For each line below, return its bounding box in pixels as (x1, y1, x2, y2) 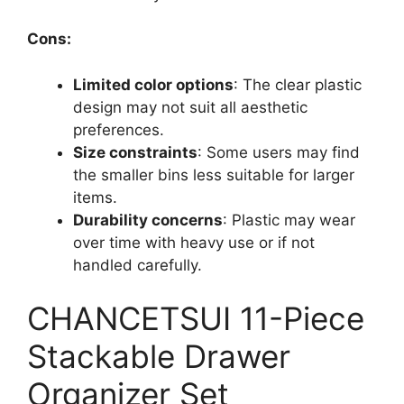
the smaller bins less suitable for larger (73, 165, 354, 184)
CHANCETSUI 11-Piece (27, 299, 364, 337)
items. (73, 188, 117, 207)
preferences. (73, 120, 164, 139)
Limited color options (73, 75, 234, 94)
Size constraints (73, 142, 197, 161)
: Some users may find (197, 142, 360, 161)
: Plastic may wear (223, 210, 355, 229)
